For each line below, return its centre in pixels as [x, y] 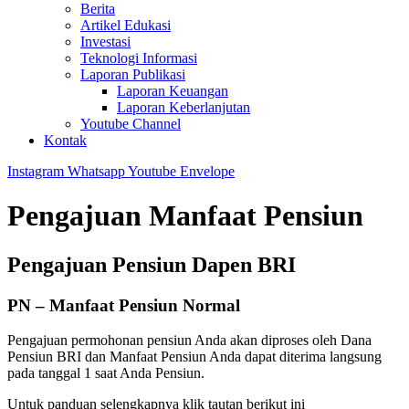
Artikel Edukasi [126, 25]
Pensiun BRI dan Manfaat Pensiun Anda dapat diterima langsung [194, 357]
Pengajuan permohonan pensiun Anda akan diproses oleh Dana [189, 341]
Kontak [65, 140]
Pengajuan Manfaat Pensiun [185, 216]
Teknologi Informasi [139, 58]
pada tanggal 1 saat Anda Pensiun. [106, 373]
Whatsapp [96, 171]
